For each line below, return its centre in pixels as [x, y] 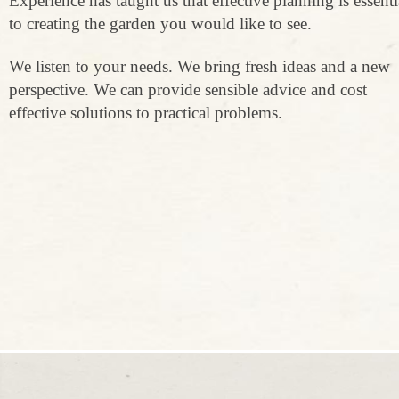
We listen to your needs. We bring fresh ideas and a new [199, 67]
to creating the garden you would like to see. [163, 24]
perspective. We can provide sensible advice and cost [188, 90]
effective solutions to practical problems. [146, 113]
